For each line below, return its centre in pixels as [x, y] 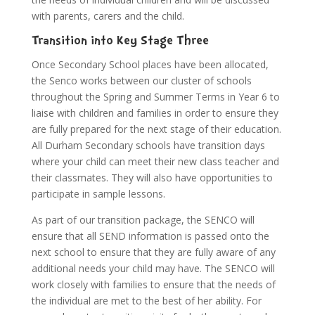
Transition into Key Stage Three [120, 42]
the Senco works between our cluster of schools [141, 81]
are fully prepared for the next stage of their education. [156, 129]
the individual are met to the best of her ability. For [146, 301]
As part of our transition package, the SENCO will [143, 220]
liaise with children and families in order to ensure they [155, 113]
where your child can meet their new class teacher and [155, 162]
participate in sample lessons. [98, 194]
